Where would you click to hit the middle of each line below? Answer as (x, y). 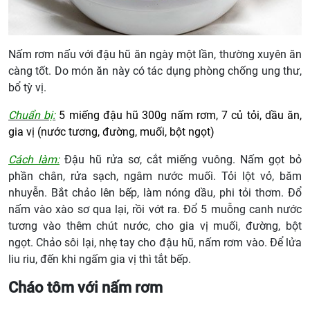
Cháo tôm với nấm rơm (85, 287)
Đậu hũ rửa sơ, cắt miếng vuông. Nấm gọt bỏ (181, 159)
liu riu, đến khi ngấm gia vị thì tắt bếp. (100, 259)
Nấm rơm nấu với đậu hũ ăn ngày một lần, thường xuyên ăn (155, 54)
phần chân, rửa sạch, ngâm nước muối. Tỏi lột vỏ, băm (155, 176)
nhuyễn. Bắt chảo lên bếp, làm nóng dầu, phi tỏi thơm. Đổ (155, 192)
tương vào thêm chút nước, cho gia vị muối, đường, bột (155, 226)
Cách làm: (34, 159)
